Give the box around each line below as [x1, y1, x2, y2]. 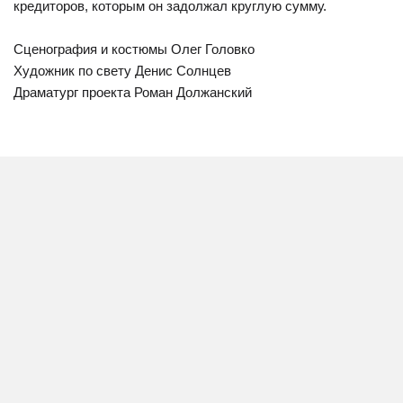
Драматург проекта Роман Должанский [13, 85, 252, 100]
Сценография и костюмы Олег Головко [13, 41, 255, 57]
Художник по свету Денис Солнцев [13, 63, 231, 78]
